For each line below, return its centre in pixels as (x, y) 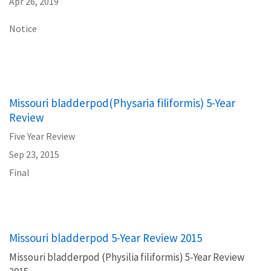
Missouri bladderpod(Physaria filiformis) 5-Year (122, 103)
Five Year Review (42, 136)
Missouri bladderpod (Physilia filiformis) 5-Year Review (127, 257)
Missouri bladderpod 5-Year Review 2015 (106, 238)
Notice (23, 28)
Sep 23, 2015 (34, 154)
